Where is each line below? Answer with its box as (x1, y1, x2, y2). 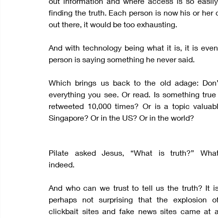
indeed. (49, 160, 74, 169)
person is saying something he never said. (49, 54, 195, 64)
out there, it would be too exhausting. (49, 19, 177, 29)
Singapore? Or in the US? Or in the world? (49, 113, 194, 122)
